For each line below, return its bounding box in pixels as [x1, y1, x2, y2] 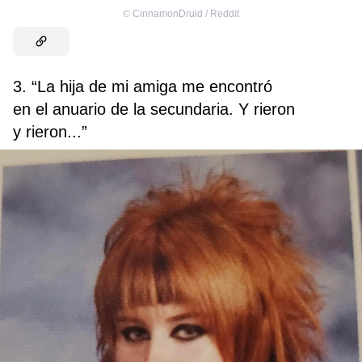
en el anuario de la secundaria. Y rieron [13, 100, 295, 119]
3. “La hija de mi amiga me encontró [13, 78, 272, 96]
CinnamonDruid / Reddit [133, 8, 239, 20]
